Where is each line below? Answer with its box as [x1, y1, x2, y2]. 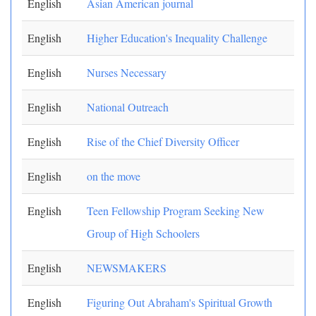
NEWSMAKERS [87, 260, 166, 275]
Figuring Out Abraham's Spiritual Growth [87, 295, 272, 310]
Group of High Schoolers [87, 226, 200, 241]
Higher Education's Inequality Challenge [87, 30, 267, 45]
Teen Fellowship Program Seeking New [87, 203, 265, 218]
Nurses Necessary [87, 65, 166, 80]
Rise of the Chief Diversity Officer [87, 134, 239, 149]
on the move [87, 169, 140, 183]
